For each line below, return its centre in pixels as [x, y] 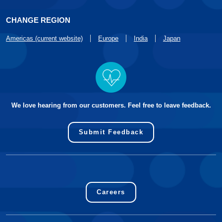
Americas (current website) [44, 38]
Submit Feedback [111, 132]
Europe [108, 38]
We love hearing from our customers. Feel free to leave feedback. [111, 105]
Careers [111, 192]
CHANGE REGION [38, 20]
